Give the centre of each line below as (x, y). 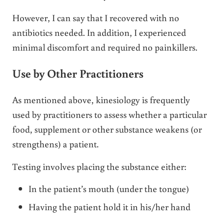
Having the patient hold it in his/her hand (110, 206)
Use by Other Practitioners (78, 73)
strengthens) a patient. (55, 144)
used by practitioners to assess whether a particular (109, 114)
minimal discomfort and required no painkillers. (105, 47)
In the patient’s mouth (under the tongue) (109, 189)
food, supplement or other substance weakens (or (107, 129)
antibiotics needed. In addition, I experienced (99, 32)
